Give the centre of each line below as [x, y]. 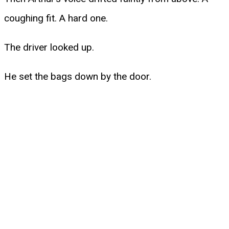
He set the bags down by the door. [78, 76]
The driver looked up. [49, 47]
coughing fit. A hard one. [56, 18]
